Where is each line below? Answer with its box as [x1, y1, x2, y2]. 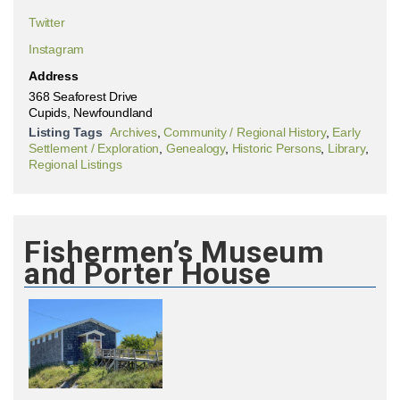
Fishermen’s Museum [24, 234, 324, 270]
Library [328, 141, 365, 155]
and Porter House [24, 255, 271, 291]
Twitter [29, 15, 65, 29]
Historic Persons [231, 141, 321, 155]
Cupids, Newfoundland [29, 105, 153, 120]
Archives [110, 125, 157, 139]
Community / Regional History [163, 125, 326, 139]
